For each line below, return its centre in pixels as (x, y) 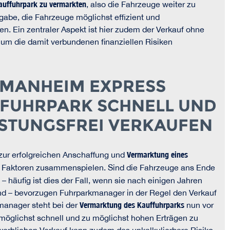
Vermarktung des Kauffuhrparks (132, 205)
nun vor (199, 205)
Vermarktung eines (157, 155)
